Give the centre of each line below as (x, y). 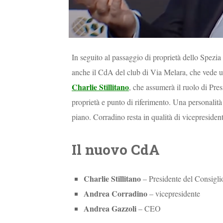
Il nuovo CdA (116, 149)
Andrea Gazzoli (110, 208)
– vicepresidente (174, 193)
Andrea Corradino (115, 193)
